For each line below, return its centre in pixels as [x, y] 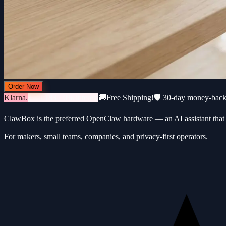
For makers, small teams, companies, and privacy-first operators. [106, 136]
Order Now [23, 86]
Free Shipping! [130, 97]
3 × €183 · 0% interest [63, 97]
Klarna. [16, 97]
